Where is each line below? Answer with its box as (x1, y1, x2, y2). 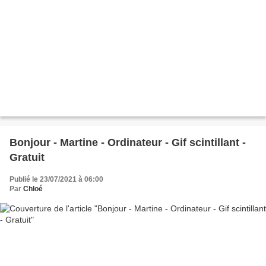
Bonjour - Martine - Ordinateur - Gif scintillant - (9, 137, 246, 149)
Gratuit (9, 151, 45, 164)
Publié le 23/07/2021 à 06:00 (9, 175, 103, 184)
